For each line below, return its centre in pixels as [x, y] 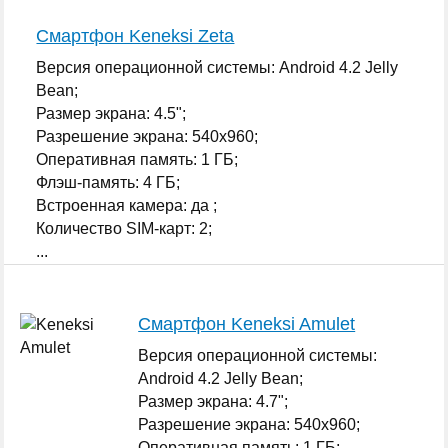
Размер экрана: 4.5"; [111, 113]
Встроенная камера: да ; [127, 205]
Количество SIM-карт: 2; [124, 228]
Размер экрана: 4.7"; [213, 401]
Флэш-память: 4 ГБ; [108, 182]
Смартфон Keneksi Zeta [135, 35]
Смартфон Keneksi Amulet [247, 323]
